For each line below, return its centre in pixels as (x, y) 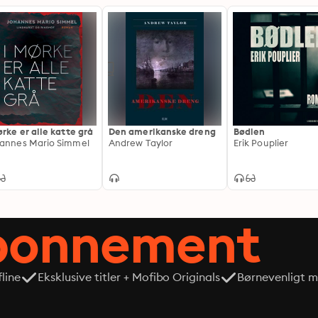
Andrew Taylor (141, 143)
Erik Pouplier (261, 143)
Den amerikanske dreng (162, 131)
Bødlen (250, 131)
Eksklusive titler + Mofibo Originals (129, 277)
